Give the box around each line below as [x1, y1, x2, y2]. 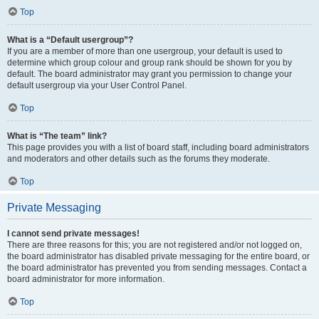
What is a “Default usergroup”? [7, 35, 133, 45]
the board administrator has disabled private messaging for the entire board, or [7, 251, 310, 261]
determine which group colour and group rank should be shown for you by [7, 58, 292, 68]
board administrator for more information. [7, 274, 164, 284]
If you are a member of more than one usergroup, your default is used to [7, 46, 283, 56]
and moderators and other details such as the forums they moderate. [7, 154, 270, 164]
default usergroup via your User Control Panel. [7, 80, 187, 90]
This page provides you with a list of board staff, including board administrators [7, 142, 309, 152]
